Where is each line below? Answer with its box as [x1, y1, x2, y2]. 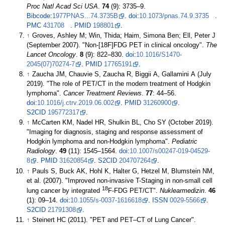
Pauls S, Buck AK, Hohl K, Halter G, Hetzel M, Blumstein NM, [32, 167, 215, 175]
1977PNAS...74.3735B [52, 12, 119, 20]
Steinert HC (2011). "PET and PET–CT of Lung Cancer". [32, 216, 196, 223]
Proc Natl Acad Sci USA [27, 3, 98, 10]
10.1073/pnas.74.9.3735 [139, 12, 209, 20]
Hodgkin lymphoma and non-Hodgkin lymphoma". [27, 138, 172, 146]
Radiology [27, 148, 56, 155]
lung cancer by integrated [27, 187, 102, 194]
